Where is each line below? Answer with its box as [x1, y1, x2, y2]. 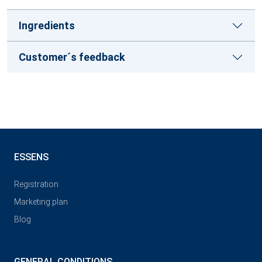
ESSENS [14, 151, 49, 163]
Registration [14, 180, 58, 189]
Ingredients [19, 19, 75, 32]
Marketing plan [14, 197, 68, 206]
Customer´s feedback [19, 51, 125, 63]
